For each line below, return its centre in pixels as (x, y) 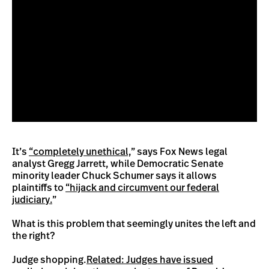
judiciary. (32, 200)
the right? (34, 236)
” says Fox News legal (179, 152)
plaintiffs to (39, 188)
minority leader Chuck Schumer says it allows (114, 176)
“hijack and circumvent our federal (142, 188)
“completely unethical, (80, 152)
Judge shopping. (49, 260)
